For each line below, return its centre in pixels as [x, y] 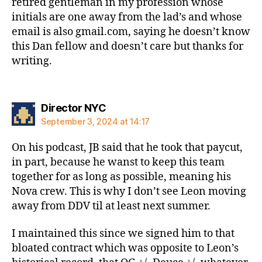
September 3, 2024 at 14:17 [95, 121]
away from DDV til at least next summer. [111, 206]
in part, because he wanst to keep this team [118, 162]
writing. [32, 61]
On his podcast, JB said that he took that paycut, [127, 147]
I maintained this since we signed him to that [123, 234]
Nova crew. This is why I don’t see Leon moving [129, 191]
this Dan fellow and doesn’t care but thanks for [127, 46]
